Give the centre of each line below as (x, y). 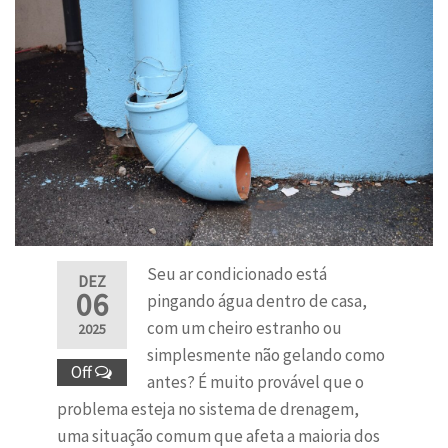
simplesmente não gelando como (265, 355)
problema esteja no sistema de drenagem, (207, 409)
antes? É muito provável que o (255, 382)
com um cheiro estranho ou (244, 328)
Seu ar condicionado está (236, 274)
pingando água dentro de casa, (256, 301)
